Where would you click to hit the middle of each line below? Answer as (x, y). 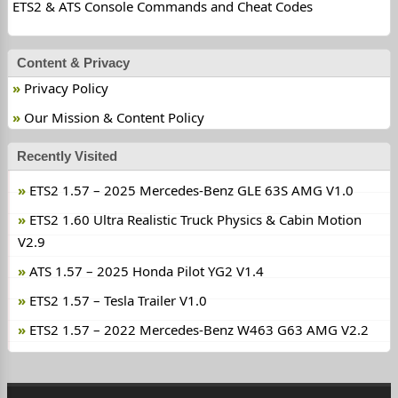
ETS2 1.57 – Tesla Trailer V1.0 (118, 300)
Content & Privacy (73, 62)
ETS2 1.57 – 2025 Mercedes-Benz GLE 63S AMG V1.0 (191, 190)
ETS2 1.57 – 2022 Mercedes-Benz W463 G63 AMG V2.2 (199, 329)
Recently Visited (67, 155)
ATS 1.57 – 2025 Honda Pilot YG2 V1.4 (147, 271)
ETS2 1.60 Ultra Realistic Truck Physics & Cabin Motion (195, 219)
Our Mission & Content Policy (114, 117)
